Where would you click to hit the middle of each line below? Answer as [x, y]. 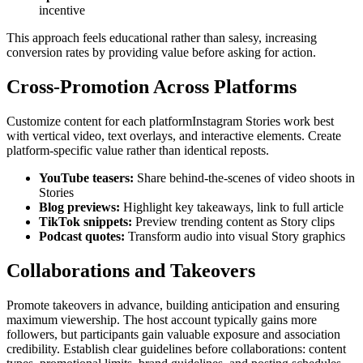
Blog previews [77, 207]
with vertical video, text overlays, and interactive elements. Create [174, 136]
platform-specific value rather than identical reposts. [138, 151]
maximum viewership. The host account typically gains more [162, 319]
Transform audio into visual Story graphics [235, 237]
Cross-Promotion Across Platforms [152, 87]
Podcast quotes [80, 237]
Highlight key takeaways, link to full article [232, 207]
